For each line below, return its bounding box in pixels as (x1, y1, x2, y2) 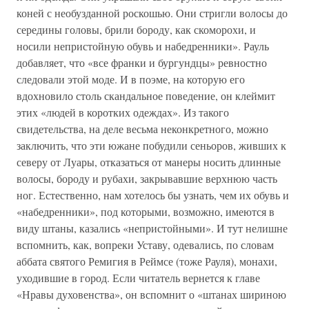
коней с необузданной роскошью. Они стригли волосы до (17, 6, 288, 20)
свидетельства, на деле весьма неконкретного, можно (17, 121, 268, 136)
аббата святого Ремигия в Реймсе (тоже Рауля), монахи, (17, 254, 277, 268)
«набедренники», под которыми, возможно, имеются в (17, 204, 275, 219)
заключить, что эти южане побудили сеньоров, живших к (17, 138, 286, 152)
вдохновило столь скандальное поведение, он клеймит (17, 88, 275, 103)
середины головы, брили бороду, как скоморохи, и (17, 22, 256, 37)
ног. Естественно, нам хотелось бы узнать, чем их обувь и (17, 188, 289, 202)
